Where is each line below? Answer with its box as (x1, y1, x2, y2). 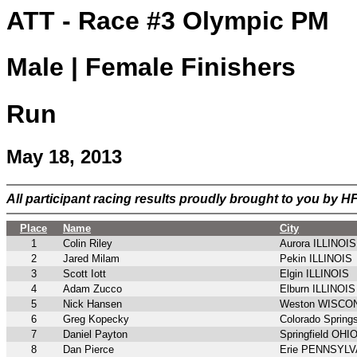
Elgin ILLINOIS (280, 268, 349, 280)
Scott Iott (63, 268, 106, 280)
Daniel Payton (63, 328, 127, 341)
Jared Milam (63, 253, 120, 265)
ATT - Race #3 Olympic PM (6, 6, 329, 35)
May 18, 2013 (6, 146, 122, 168)
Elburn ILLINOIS (280, 283, 355, 296)
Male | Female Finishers (6, 53, 296, 82)
